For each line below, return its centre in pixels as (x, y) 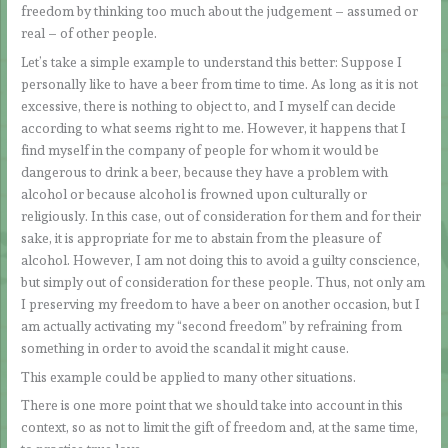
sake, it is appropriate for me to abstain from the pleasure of (201, 237)
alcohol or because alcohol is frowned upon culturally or (194, 193)
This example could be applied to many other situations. (189, 376)
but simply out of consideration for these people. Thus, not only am (223, 281)
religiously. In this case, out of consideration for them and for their (221, 215)
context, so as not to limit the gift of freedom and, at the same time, (220, 427)
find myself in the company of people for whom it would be (200, 149)
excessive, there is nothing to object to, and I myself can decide (209, 105)
